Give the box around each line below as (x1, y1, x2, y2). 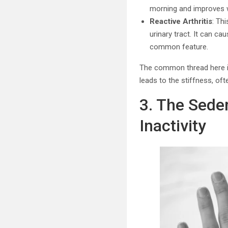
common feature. (150, 42, 209, 51)
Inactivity (139, 116, 207, 135)
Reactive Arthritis (150, 17, 213, 26)
